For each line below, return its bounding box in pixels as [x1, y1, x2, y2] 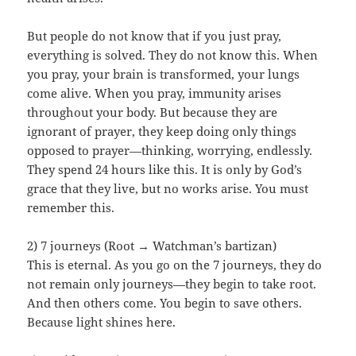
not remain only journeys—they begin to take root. [27, 276, 317, 292]
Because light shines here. [27, 314, 176, 331]
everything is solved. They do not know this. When [27, 47, 319, 64]
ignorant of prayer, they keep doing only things [27, 123, 297, 140]
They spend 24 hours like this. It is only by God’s [27, 161, 303, 178]
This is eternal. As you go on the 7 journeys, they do [27, 257, 323, 273]
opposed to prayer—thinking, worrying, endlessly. [27, 142, 313, 159]
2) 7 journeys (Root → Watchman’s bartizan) [27, 238, 277, 254]
